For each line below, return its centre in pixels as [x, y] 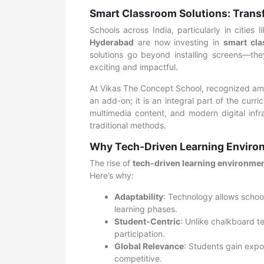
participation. [140, 234]
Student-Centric [147, 221]
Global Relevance [149, 246]
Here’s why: [112, 175]
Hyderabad [112, 42]
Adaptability [139, 197]
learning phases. [146, 209]
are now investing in [179, 42]
